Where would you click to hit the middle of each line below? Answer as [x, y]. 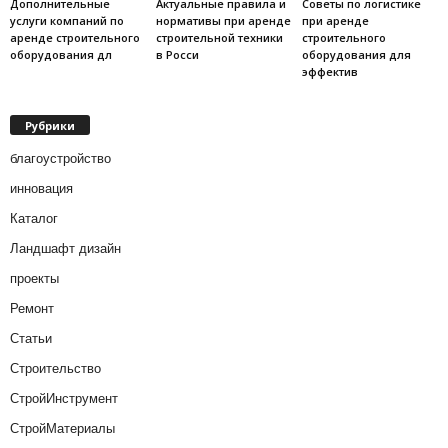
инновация [41, 188]
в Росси [177, 54]
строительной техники [219, 37]
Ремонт [32, 308]
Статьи [31, 338]
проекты [34, 278]
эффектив [329, 71]
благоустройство [60, 158]
